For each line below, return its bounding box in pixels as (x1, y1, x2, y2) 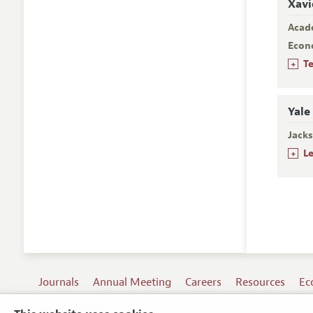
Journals (38, 275, 80, 289)
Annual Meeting (93, 275, 172, 289)
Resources (235, 275, 286, 289)
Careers (185, 275, 222, 289)
